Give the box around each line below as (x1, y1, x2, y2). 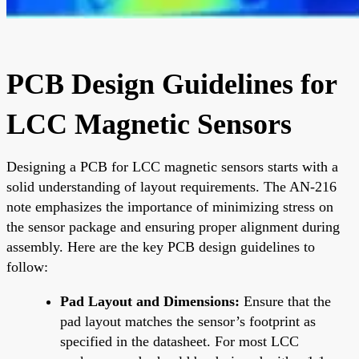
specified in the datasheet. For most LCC (60, 333, 299, 349)
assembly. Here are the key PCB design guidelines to (6, 238, 315, 255)
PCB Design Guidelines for (6, 67, 337, 100)
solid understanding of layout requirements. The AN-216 (6, 178, 337, 195)
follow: (6, 258, 48, 275)
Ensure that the (240, 292, 331, 309)
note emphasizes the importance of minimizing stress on (6, 198, 333, 215)
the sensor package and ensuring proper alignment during (6, 218, 340, 235)
